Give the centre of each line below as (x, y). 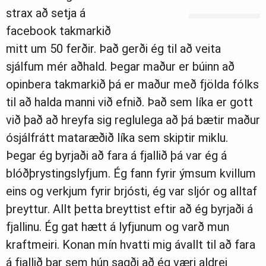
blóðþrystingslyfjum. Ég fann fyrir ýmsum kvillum (131, 174)
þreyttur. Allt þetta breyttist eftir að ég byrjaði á (129, 209)
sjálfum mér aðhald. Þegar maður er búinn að (120, 67)
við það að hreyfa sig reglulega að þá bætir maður (133, 120)
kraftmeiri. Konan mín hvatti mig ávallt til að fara (131, 245)
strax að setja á (46, 13)
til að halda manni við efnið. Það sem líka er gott (129, 102)
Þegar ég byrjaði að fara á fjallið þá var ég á (116, 156)
